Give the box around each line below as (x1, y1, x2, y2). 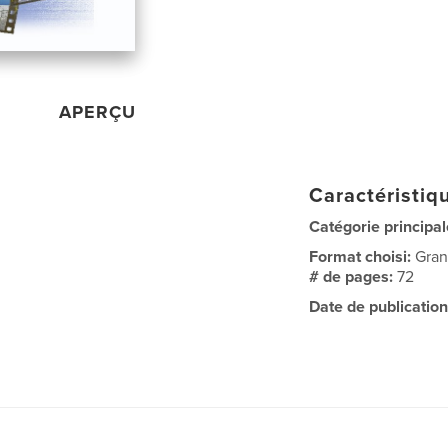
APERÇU (59, 100, 137, 123)
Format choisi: (309, 246, 416, 267)
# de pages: (309, 266, 398, 287)
